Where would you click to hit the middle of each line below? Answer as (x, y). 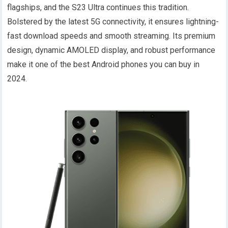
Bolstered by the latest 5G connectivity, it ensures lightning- (113, 22)
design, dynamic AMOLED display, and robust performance (111, 50)
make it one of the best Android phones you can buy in (104, 65)
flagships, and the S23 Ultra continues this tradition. (98, 8)
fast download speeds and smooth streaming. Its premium (111, 36)
